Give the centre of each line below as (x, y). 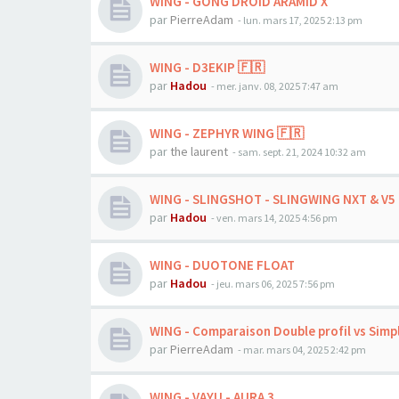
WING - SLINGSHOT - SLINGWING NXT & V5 (273, 199)
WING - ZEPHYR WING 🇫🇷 (227, 133)
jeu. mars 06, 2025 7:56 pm (276, 284)
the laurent (199, 151)
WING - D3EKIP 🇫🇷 (207, 67)
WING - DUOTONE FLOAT (222, 265)
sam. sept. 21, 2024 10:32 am (302, 152)
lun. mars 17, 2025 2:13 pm (303, 20)
